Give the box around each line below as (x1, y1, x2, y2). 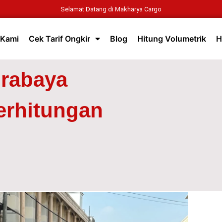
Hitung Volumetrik (137, 34, 207, 44)
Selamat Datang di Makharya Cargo (60, 5, 162, 13)
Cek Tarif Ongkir (29, 34, 91, 44)
